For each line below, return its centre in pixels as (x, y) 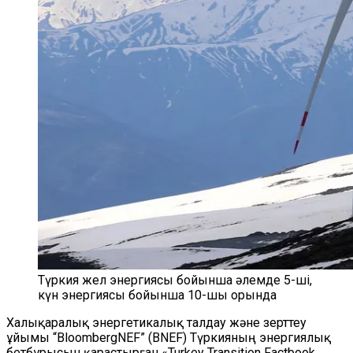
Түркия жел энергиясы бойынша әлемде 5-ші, (175, 280)
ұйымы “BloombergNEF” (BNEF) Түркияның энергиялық (169, 338)
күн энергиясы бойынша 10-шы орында (157, 295)
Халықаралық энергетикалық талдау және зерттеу (156, 323)
